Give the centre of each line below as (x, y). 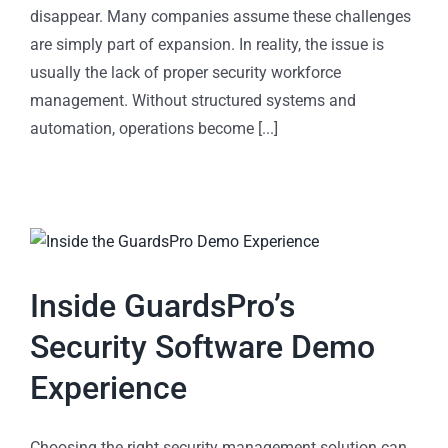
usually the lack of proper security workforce (185, 73)
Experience (108, 388)
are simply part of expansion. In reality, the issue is (207, 45)
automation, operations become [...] (154, 129)
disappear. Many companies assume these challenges (220, 17)
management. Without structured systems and (193, 101)
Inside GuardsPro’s (162, 306)
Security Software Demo (202, 347)
